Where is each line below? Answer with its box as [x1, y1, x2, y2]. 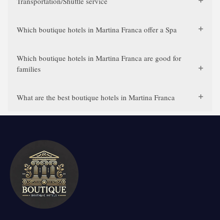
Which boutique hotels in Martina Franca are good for [17, 53, 181, 63]
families [17, 64, 41, 74]
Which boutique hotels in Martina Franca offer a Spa [17, 25, 177, 34]
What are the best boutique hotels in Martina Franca [17, 92, 175, 102]
